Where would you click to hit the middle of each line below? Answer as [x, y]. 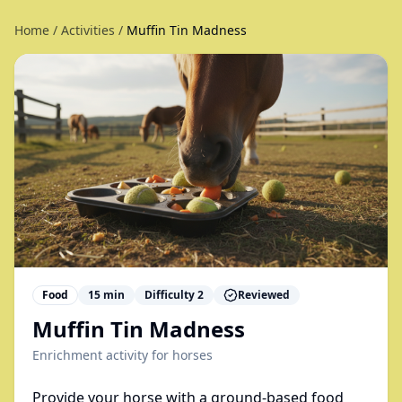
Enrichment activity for [102, 354]
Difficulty [171, 294]
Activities [88, 30]
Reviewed [264, 294]
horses [192, 354]
